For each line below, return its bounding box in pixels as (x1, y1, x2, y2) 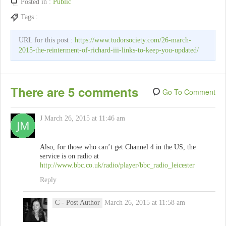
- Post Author (62, 199, 100, 207)
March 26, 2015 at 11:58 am (104, 199, 185, 207)
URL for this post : (19, 36, 75, 44)
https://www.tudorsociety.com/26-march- (75, 36, 191, 44)
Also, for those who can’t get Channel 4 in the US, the (40, 143, 196, 151)
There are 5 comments (11, 83, 138, 101)
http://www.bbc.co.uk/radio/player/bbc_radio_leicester (40, 161, 195, 169)
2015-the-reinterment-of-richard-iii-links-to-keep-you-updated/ (19, 46, 199, 54)
